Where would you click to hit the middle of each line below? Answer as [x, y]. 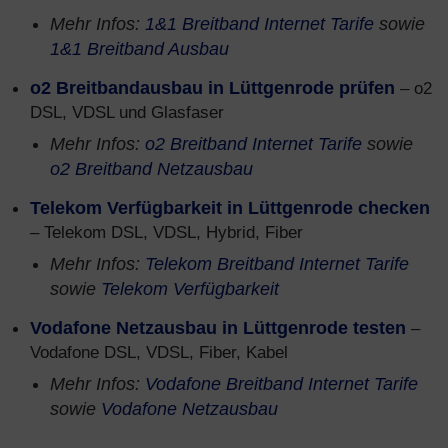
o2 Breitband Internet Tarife [253, 144]
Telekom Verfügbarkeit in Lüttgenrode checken [230, 208]
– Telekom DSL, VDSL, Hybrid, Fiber [166, 232]
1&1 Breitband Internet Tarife [259, 24]
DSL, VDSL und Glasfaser [127, 112]
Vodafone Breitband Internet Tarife [281, 384]
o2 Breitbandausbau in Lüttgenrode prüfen [212, 88]
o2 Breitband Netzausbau [151, 169]
